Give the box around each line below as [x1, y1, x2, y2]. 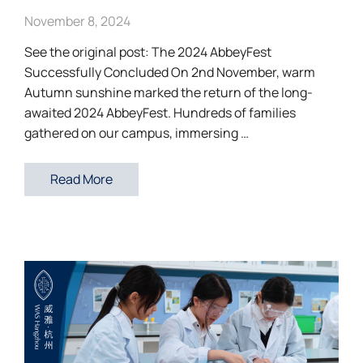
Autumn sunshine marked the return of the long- [24, 83, 313, 101]
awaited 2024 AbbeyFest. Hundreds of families [24, 103, 296, 122]
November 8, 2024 [24, 11, 130, 30]
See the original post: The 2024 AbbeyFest [24, 42, 271, 61]
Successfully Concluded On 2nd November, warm [24, 62, 315, 81]
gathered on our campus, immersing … [24, 123, 249, 142]
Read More [50, 169, 113, 188]
